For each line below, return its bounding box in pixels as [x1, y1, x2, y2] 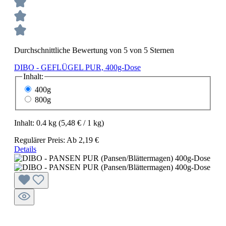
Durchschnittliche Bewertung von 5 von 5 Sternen [14, 46, 174, 54]
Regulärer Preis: [14, 135, 67, 144]
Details [14, 144, 36, 153]
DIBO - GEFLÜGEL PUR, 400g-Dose [14, 63, 141, 72]
